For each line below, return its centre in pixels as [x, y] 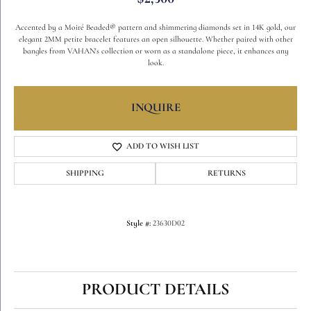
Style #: [138, 224]
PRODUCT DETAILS [155, 290]
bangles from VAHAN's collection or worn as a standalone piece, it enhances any [155, 51]
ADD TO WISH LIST [162, 146]
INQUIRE [155, 108]
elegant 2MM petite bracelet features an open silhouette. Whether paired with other [155, 40]
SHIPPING [85, 174]
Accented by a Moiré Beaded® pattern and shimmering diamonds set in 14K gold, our [155, 28]
